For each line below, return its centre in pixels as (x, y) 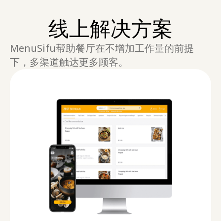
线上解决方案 (110, 29)
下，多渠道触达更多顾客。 (69, 62)
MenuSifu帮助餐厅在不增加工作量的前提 (102, 48)
